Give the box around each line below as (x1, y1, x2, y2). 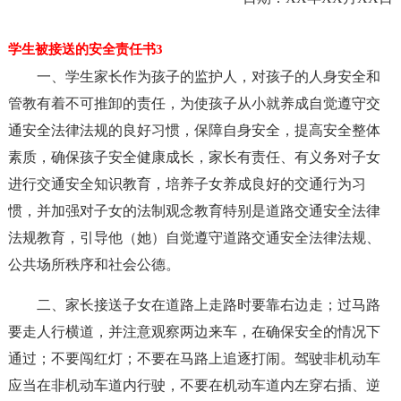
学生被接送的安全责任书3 (7, 42, 163, 56)
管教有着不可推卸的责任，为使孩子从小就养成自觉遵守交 (7, 96, 380, 111)
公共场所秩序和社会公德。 (7, 257, 180, 272)
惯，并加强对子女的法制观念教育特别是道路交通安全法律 (7, 203, 380, 218)
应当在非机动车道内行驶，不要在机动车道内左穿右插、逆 (7, 378, 380, 393)
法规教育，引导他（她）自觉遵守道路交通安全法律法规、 (7, 230, 380, 245)
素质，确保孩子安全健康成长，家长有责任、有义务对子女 (7, 149, 380, 165)
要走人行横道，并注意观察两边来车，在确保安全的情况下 (7, 324, 380, 339)
